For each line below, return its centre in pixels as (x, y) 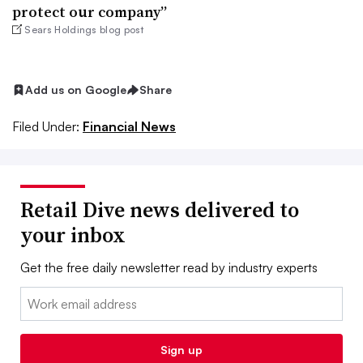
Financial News (129, 126)
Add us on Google (76, 90)
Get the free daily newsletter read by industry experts (169, 267)
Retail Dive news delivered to (160, 209)
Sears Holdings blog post (84, 30)
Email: (37, 296)
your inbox (73, 235)
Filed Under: (46, 126)
